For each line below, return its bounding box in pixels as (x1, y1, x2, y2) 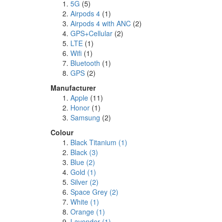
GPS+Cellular (70, 28, 112, 39)
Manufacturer (51, 83, 96, 93)
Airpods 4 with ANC (70, 18, 131, 29)
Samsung (70, 112, 100, 123)
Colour (51, 127, 73, 138)
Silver (70, 177, 90, 187)
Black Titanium (70, 137, 118, 148)
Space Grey (70, 187, 110, 197)
